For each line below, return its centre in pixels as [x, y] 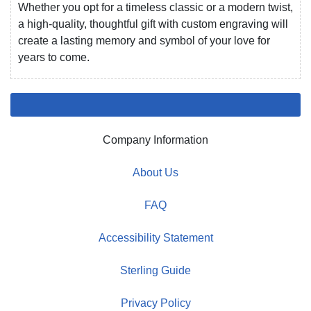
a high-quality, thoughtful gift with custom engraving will [153, 24]
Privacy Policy [155, 303]
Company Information [155, 140]
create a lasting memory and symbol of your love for [144, 41]
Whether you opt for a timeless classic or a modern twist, [155, 8]
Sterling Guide [155, 271]
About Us [155, 173]
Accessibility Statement [155, 238]
